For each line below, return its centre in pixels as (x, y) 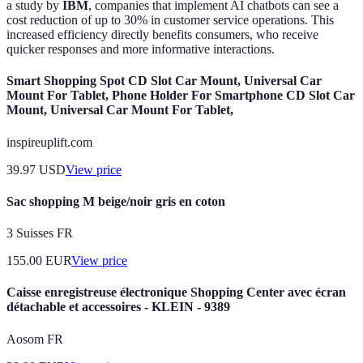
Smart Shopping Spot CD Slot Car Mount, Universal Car (164, 81)
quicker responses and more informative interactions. (141, 49)
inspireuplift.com (49, 142)
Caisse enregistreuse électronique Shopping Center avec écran (176, 293)
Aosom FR (35, 339)
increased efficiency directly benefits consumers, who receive (162, 35)
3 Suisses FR (40, 233)
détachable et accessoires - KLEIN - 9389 (118, 307)
